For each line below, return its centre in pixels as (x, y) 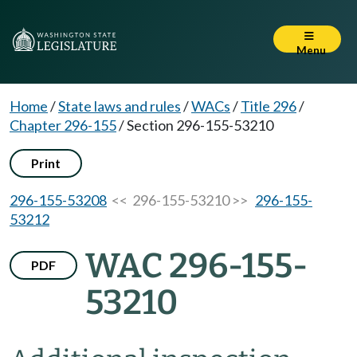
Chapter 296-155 (63, 125)
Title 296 (269, 106)
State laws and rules (120, 106)
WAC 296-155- (196, 266)
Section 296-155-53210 (200, 125)
